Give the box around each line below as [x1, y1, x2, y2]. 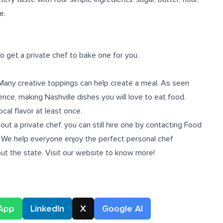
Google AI [102, 203, 143, 214]
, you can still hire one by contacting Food [61, 120, 202, 130]
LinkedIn [30, 203, 64, 214]
